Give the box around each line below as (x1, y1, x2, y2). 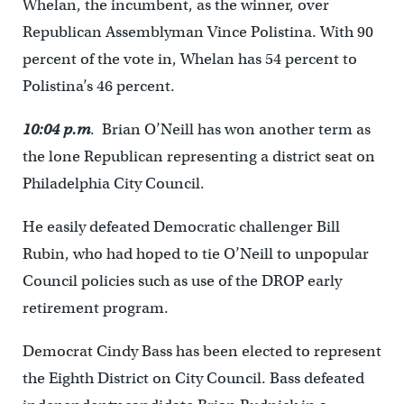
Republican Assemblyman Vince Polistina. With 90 (22, 23, 373, 41)
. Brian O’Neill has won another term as (89, 120, 371, 139)
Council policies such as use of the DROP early (22, 271, 342, 290)
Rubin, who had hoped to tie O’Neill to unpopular (22, 244, 369, 263)
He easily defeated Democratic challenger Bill (22, 217, 340, 236)
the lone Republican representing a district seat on (22, 147, 375, 166)
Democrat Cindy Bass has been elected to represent (22, 342, 381, 361)
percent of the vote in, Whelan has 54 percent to (22, 50, 357, 69)
